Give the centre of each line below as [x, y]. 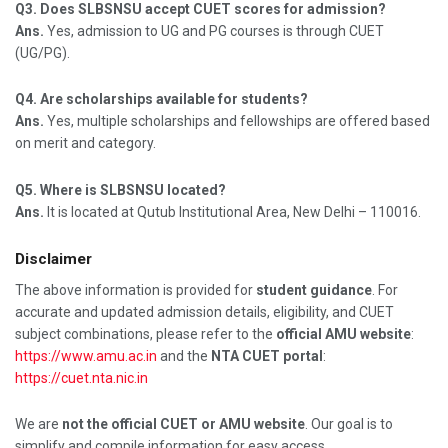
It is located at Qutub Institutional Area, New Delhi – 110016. [234, 211]
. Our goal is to [349, 424]
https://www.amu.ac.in [86, 355]
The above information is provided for [135, 289]
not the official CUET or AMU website [183, 424]
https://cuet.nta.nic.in [81, 377]
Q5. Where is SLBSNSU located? [120, 189]
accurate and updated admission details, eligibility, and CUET [204, 311]
